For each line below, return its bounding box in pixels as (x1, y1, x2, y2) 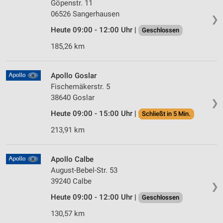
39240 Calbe (51, 177, 92, 186)
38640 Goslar (51, 93, 95, 103)
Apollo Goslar (51, 71, 97, 81)
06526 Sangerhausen (51, 9, 119, 19)
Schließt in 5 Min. (142, 110, 191, 118)
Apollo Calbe (51, 155, 94, 164)
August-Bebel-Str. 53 (51, 166, 117, 175)
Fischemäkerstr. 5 (51, 82, 110, 92)
